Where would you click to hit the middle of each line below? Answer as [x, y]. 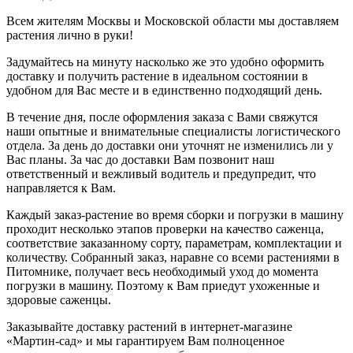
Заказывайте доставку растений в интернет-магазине [149, 326]
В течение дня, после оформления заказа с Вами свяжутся [162, 117]
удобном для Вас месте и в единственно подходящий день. [164, 90]
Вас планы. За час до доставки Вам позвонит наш [140, 159]
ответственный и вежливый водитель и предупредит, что [161, 173]
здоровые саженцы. [59, 299]
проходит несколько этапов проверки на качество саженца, [165, 229]
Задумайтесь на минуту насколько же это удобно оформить [165, 61]
